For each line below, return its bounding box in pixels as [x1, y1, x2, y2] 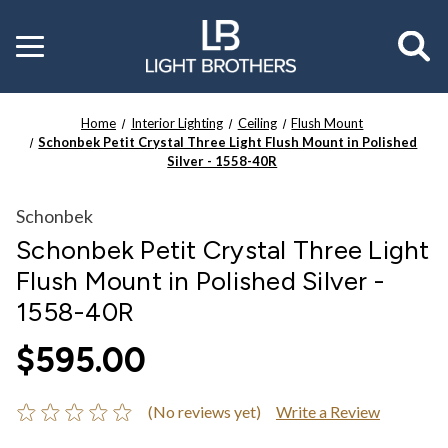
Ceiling [237, 115, 277, 131]
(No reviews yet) [147, 401, 261, 421]
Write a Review [275, 401, 380, 421]
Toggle [16, 32, 60, 50]
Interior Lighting [130, 115, 223, 131]
